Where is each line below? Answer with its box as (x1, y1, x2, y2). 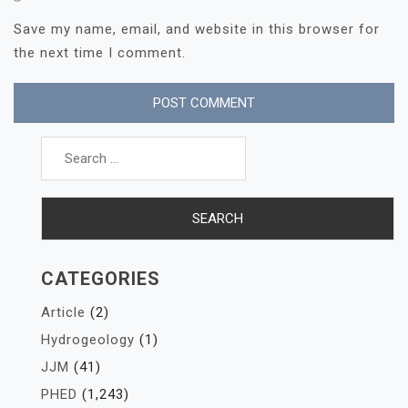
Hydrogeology (41, 331, 135, 348)
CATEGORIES (41, 267, 160, 290)
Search (40, 129, 87, 147)
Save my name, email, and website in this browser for (14, 20, 380, 37)
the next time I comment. (14, 44, 186, 61)
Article (41, 303, 86, 321)
